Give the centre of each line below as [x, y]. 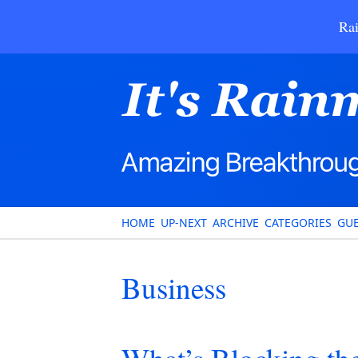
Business [174, 287]
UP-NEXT [184, 223]
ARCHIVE [236, 223]
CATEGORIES [298, 223]
